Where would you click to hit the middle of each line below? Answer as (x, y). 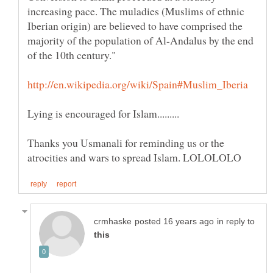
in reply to (236, 221)
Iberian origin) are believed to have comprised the (135, 25)
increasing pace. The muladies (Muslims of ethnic (136, 11)
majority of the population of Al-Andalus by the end (140, 40)
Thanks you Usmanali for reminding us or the (126, 142)
